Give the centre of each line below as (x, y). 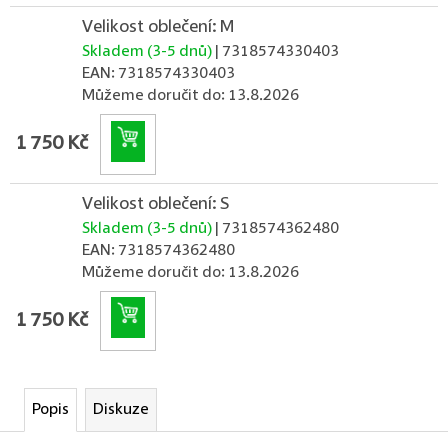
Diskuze (121, 410)
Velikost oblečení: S (155, 203)
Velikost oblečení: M (158, 27)
